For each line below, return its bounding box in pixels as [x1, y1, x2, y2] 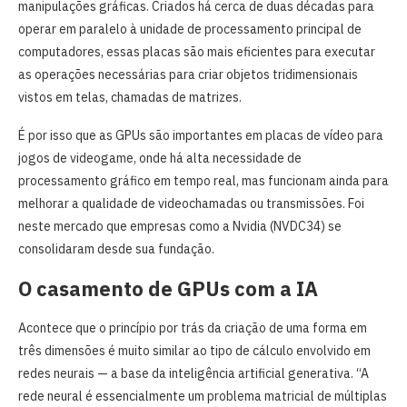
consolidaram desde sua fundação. [18, 240, 214, 257]
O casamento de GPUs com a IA [18, 274, 318, 302]
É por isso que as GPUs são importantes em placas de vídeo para [18, 126, 383, 144]
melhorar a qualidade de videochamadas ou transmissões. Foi [18, 194, 364, 212]
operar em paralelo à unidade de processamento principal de [18, 20, 362, 37]
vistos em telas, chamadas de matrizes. [18, 88, 242, 105]
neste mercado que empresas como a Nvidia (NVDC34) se [18, 217, 342, 234]
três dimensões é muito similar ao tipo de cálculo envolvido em [18, 342, 371, 359]
